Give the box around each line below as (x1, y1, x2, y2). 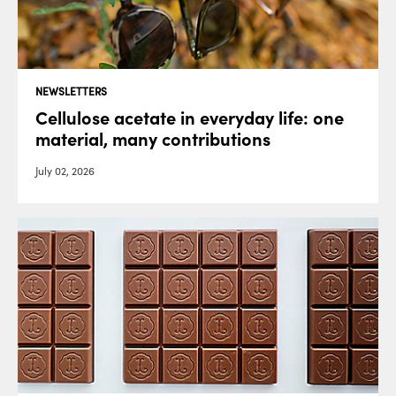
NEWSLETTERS (35, 85, 107, 99)
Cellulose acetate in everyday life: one (35, 107, 344, 131)
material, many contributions (35, 128, 270, 152)
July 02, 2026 (35, 164, 95, 179)
